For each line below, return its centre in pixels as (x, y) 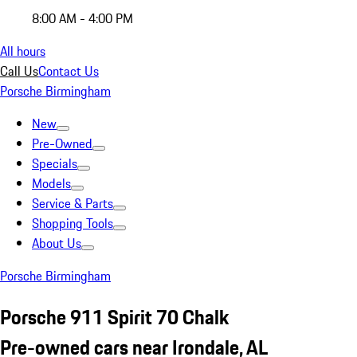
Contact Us (69, 71)
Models (51, 183)
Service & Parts (73, 203)
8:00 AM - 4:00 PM (82, 18)
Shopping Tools (73, 223)
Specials (55, 163)
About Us (57, 243)
